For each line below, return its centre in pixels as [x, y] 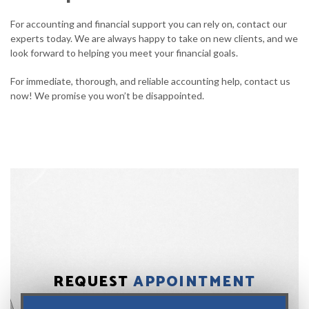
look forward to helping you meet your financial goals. [124, 53]
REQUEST [93, 282]
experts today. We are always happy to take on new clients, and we [154, 38]
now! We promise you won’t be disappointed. [107, 96]
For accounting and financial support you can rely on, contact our [149, 24]
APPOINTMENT [195, 282]
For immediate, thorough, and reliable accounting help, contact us [150, 81]
